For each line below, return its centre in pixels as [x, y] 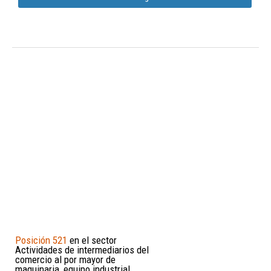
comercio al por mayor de [65, 259]
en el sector [92, 240]
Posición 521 [41, 240]
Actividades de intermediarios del [82, 250]
